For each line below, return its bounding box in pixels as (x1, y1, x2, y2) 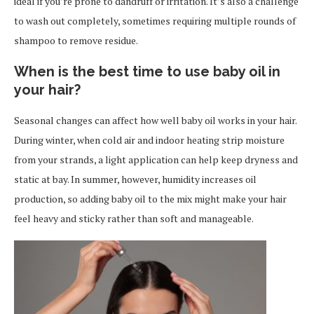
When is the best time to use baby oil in (14, 63, 280, 81)
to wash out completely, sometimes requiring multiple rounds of (14, 14, 296, 28)
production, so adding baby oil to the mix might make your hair (14, 192, 287, 206)
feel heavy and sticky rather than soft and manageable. (14, 212, 254, 226)
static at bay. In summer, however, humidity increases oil (14, 172, 257, 186)
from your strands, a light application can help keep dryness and (14, 153, 298, 167)
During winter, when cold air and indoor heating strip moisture (14, 133, 285, 147)
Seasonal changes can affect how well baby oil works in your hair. (14, 114, 296, 128)
